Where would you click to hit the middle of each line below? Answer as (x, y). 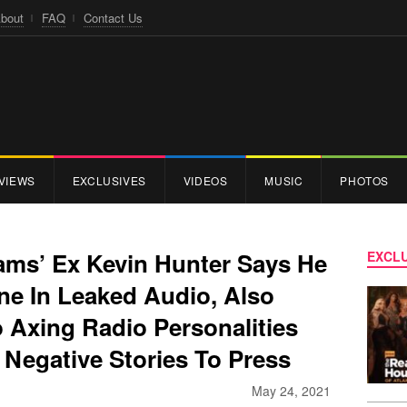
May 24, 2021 (291, 390)
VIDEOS (205, 180)
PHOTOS (365, 180)
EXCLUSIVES (109, 180)
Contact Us (113, 18)
